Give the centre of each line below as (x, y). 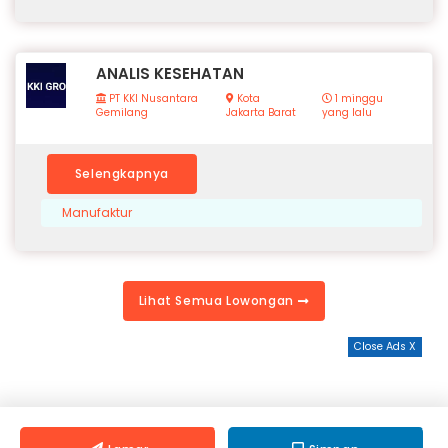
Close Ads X (385, 346)
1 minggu (357, 99)
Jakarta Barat (261, 113)
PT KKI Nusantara (152, 99)
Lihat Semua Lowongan (218, 301)
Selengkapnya (122, 174)
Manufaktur (97, 213)
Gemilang (122, 113)
